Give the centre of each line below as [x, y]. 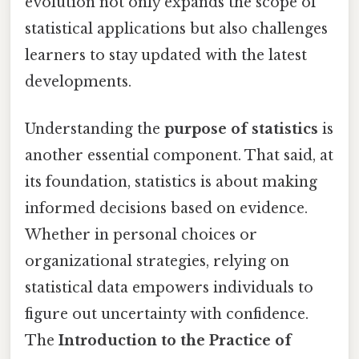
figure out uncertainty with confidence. [167, 314]
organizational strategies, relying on [157, 261]
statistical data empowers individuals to [169, 287]
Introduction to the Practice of [175, 340]
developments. [78, 81]
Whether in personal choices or [141, 234]
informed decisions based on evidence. [166, 208]
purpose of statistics [241, 129]
